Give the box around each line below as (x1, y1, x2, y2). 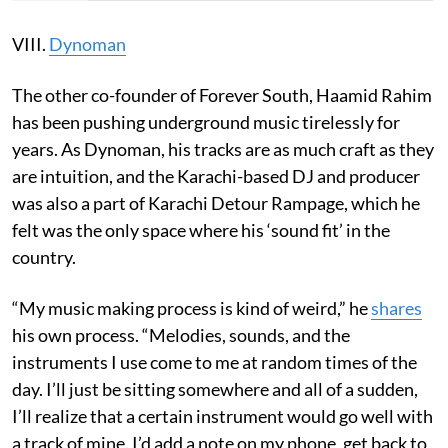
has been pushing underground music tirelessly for (12, 110, 400, 133)
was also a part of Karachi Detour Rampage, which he (12, 191, 420, 214)
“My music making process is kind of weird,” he (12, 296, 371, 319)
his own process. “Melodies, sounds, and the (12, 323, 350, 346)
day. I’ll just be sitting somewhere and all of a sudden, (12, 377, 418, 400)
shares (371, 296, 422, 319)
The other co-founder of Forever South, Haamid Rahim (12, 83, 432, 106)
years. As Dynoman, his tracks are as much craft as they (12, 137, 434, 160)
